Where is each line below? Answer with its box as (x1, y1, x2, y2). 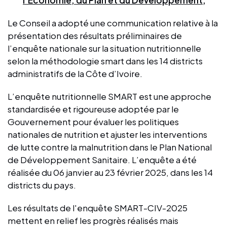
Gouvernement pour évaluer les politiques (8, 116, 179, 127)
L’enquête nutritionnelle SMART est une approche (8, 90, 211, 102)
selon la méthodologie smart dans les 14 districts (8, 55, 203, 66)
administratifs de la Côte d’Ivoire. (8, 67, 142, 79)
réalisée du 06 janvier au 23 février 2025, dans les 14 (8, 166, 213, 178)
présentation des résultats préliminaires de (8, 29, 182, 41)
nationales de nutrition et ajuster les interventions (8, 128, 207, 140)
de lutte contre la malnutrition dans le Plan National (8, 141, 212, 153)
